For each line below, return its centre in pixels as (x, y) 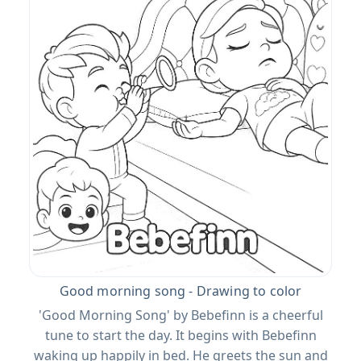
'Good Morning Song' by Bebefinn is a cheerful (180, 315)
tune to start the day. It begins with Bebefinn (180, 335)
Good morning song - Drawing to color (180, 290)
